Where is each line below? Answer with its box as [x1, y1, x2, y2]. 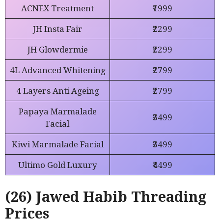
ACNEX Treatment [21, 2, 94, 14]
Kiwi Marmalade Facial [11, 138, 104, 150]
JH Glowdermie [27, 44, 88, 55]
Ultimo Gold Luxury [18, 159, 97, 171]
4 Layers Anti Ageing [16, 85, 99, 97]
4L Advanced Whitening [9, 64, 106, 76]
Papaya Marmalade [18, 106, 97, 117]
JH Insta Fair [32, 23, 82, 35]
